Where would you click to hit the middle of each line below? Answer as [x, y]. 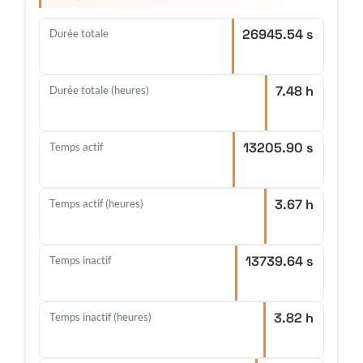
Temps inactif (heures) [100, 317]
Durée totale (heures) [99, 90]
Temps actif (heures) [96, 204]
